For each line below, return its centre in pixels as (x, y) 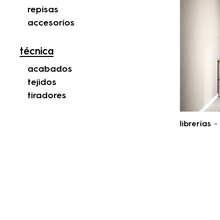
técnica (37, 52)
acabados (50, 69)
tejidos (42, 83)
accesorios (51, 23)
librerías (195, 124)
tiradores (47, 96)
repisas (43, 10)
